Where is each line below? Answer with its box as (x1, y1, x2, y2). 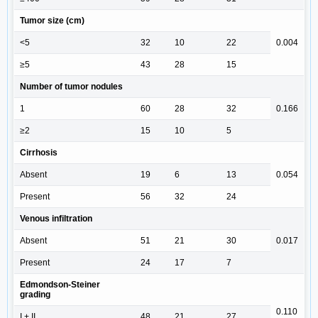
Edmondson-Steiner (20, 280, 100, 290)
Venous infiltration (20, 214, 92, 224)
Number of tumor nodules (20, 82, 123, 92)
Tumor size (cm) (20, 16, 84, 26)
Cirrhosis (20, 148, 57, 158)
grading (20, 290, 50, 300)
